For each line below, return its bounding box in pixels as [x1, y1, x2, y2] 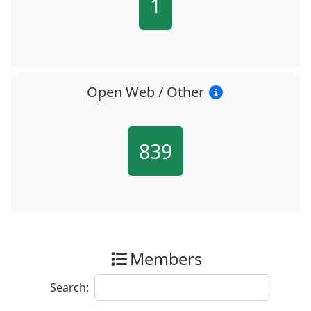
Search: [50, 280, 89, 295]
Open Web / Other [86, 83, 208, 101]
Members [129, 248, 202, 270]
